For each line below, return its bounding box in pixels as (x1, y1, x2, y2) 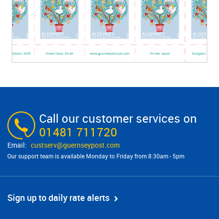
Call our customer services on (39, 110, 197, 127)
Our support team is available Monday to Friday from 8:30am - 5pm (7, 152, 184, 160)
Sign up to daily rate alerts (7, 192, 109, 204)
